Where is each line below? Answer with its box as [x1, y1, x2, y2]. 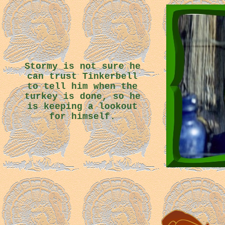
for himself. [49, 111, 116, 122]
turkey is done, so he [24, 91, 141, 101]
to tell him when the [27, 81, 138, 91]
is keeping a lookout [27, 101, 138, 111]
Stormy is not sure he [24, 61, 141, 71]
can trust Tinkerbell [27, 71, 138, 81]
